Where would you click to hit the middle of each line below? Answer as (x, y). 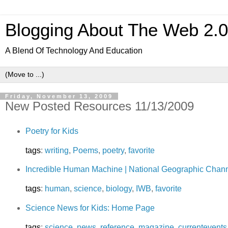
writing (56, 150)
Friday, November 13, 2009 (59, 96)
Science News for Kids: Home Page (90, 208)
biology (119, 189)
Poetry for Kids (52, 131)
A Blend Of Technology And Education (74, 51)
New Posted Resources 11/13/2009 (99, 106)
